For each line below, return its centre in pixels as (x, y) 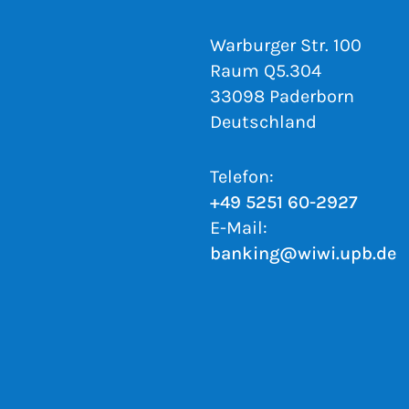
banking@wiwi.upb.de (303, 254)
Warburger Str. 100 (286, 46)
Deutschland (263, 122)
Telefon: (242, 177)
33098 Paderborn (282, 97)
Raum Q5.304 (266, 71)
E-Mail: (239, 228)
